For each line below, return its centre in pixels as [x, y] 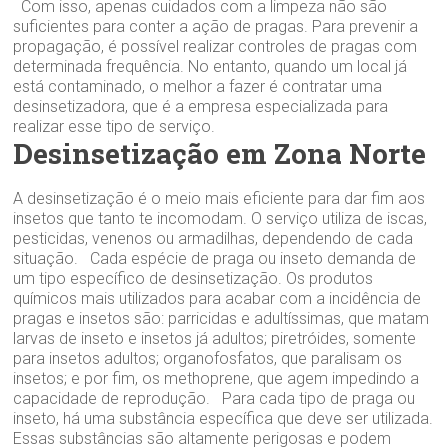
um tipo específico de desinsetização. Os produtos [193, 278]
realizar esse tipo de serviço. [114, 126]
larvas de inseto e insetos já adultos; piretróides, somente [215, 338]
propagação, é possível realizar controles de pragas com [215, 46]
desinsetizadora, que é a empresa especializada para [201, 106]
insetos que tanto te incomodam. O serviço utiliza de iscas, [220, 218]
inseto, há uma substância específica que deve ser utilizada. [223, 418]
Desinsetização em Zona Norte [220, 153]
